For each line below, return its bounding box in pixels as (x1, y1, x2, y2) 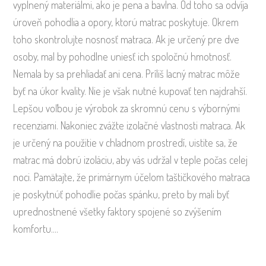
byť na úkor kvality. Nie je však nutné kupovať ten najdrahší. (13, 84, 248, 98)
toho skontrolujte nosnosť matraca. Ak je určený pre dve (13, 33, 240, 46)
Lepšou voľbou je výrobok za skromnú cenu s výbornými (13, 102, 240, 115)
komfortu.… (13, 222, 59, 236)
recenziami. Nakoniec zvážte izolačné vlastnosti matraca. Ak (13, 119, 246, 132)
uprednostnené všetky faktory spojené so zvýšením (13, 205, 222, 218)
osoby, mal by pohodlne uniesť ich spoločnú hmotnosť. (13, 50, 232, 64)
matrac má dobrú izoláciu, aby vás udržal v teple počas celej (13, 153, 248, 167)
